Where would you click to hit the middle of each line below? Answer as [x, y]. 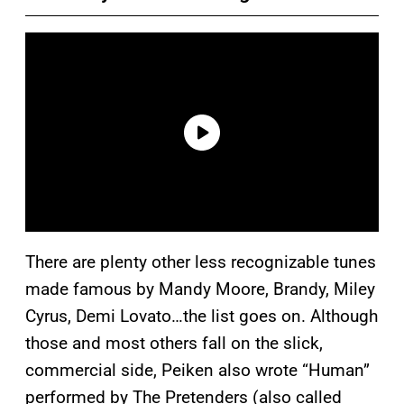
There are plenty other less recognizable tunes [201, 262]
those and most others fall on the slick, [174, 344]
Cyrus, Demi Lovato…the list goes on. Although [202, 317]
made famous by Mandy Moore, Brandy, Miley [200, 289]
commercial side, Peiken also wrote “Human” [197, 371]
